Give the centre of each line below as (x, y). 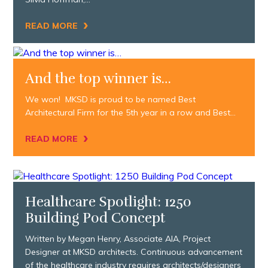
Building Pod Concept (95, 218)
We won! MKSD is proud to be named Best (111, 99)
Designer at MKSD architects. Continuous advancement (134, 252)
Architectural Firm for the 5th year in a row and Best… (131, 112)
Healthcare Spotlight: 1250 (109, 202)
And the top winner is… (98, 78)
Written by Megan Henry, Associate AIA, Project (118, 238)
